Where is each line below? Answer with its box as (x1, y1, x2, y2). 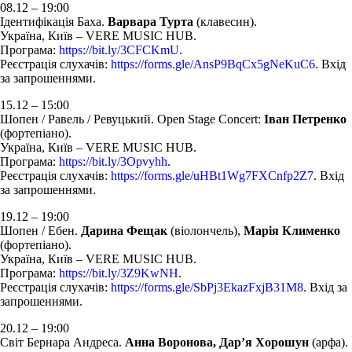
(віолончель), (167, 223, 244, 237)
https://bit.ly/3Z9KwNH (59, 266, 178, 280)
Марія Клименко (244, 223, 340, 237)
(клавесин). (193, 14, 257, 28)
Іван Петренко (261, 112, 346, 126)
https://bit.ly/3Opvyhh (59, 154, 167, 168)
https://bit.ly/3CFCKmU (59, 42, 179, 57)
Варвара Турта (108, 14, 193, 28)
